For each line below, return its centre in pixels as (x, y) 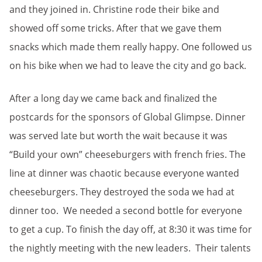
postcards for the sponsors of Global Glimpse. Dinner (127, 117)
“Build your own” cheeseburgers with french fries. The (127, 154)
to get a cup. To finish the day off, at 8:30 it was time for (131, 229)
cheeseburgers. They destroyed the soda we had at (122, 192)
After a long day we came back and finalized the (113, 98)
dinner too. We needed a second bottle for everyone (126, 211)
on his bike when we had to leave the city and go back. (129, 65)
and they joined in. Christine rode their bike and (114, 9)
